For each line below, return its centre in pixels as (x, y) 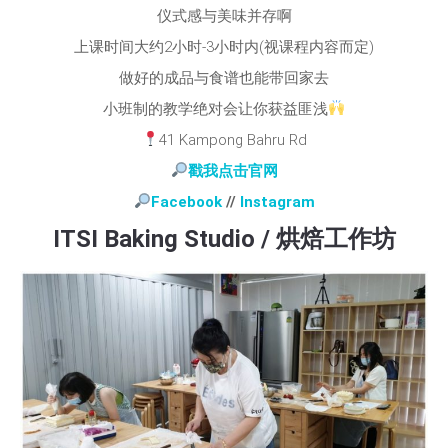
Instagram (277, 201)
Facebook (186, 201)
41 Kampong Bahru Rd (232, 139)
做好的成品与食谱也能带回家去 (224, 77)
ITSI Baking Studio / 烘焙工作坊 (224, 238)
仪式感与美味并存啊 (224, 15)
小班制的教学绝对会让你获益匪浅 (215, 108)
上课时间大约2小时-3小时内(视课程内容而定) (224, 46)
